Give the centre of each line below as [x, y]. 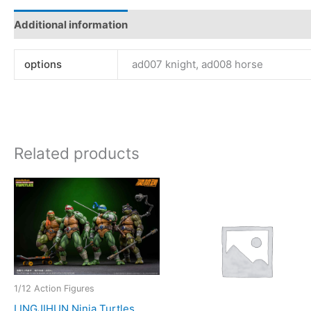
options [43, 65]
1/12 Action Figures [54, 289]
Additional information [71, 24]
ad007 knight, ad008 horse [198, 65]
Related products [77, 153]
